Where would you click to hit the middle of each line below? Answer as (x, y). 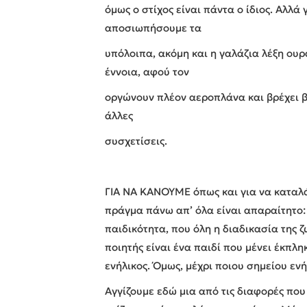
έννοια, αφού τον (147, 71)
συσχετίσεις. (136, 140)
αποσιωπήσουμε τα (153, 27)
